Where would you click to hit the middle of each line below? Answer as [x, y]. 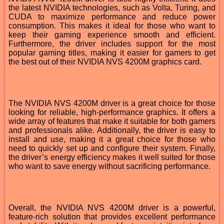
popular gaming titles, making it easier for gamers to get [112, 52]
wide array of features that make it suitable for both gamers [112, 121]
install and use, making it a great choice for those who [112, 139]
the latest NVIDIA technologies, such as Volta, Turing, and [112, 7]
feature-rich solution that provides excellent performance [112, 216]
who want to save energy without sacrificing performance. [109, 166]
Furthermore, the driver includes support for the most [112, 43]
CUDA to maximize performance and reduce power [112, 16]
